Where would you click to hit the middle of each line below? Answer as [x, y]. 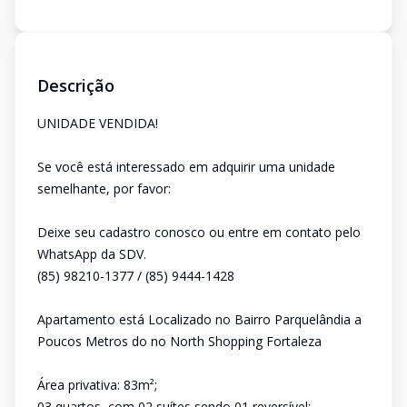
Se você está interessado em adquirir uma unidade [186, 167]
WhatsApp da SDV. [92, 254]
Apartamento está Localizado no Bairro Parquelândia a [199, 319]
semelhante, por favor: [104, 189]
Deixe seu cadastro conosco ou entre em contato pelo [199, 232]
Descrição [76, 85]
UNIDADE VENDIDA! [98, 123]
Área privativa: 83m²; [97, 385]
